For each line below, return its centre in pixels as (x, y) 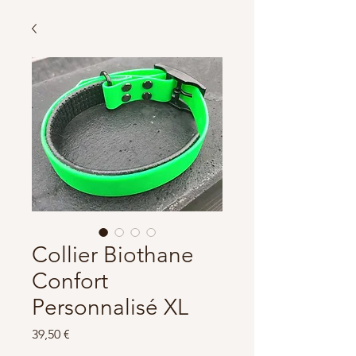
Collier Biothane (113, 254)
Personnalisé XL (110, 307)
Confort (70, 281)
